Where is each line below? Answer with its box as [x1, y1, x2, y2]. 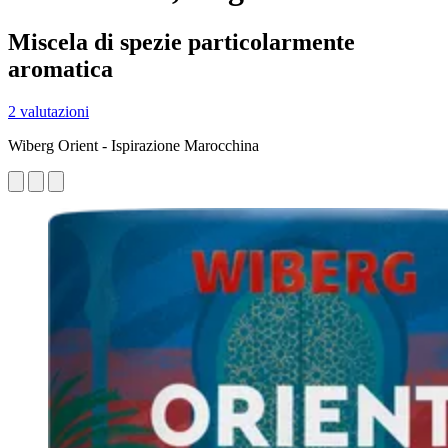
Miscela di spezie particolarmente [8, 28, 355, 55]
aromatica [8, 55, 113, 82]
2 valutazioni [8, 102, 89, 120]
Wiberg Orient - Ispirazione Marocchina [8, 136, 259, 154]
